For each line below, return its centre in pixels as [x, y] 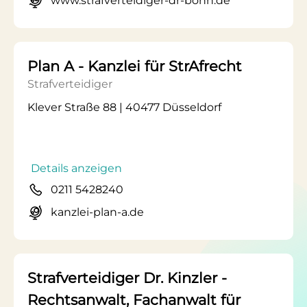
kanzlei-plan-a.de [97, 212]
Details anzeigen [76, 168]
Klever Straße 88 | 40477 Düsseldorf [124, 107]
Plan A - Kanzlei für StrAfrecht [135, 66]
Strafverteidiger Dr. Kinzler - [127, 278]
